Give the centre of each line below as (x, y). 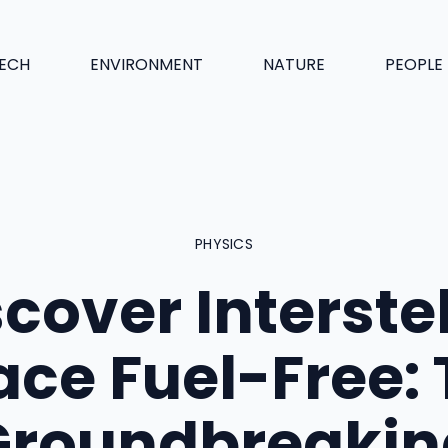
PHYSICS (224, 244)
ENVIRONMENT (146, 64)
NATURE (293, 64)
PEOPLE (413, 64)
